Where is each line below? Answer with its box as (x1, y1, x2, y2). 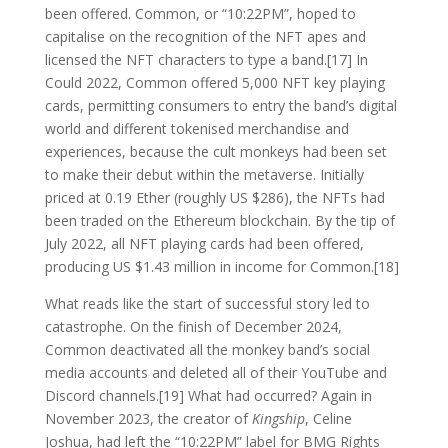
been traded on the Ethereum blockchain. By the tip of (44, 210, 395, 230)
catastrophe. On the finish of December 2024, (44, 316, 342, 336)
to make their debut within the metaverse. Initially (44, 164, 364, 184)
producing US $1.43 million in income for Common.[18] (44, 256, 399, 276)
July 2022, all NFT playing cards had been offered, (44, 233, 364, 253)
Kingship (251, 408, 305, 428)
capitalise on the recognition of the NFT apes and (44, 26, 366, 46)
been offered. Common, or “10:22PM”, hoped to (44, 3, 356, 23)
